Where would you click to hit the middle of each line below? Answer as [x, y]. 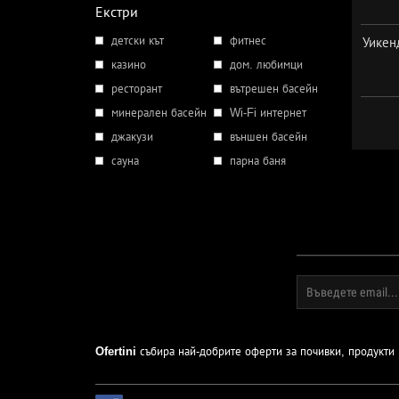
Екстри [117, 12]
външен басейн [268, 137]
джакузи [132, 137]
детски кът [138, 41]
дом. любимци [266, 65]
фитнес [248, 41]
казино [129, 65]
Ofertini [116, 351]
